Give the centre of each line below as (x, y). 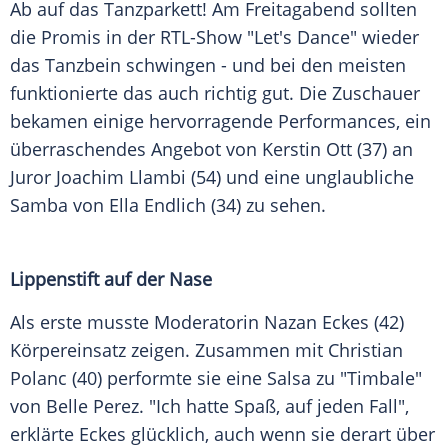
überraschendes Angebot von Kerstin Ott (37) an (211, 149)
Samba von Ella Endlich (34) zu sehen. (168, 205)
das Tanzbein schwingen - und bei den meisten (208, 65)
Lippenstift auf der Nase (111, 279)
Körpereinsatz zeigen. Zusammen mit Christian (206, 350)
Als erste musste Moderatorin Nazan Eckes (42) (207, 322)
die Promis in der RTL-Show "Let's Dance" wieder (214, 37)
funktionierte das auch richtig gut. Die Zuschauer (215, 93)
